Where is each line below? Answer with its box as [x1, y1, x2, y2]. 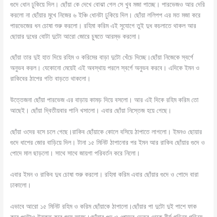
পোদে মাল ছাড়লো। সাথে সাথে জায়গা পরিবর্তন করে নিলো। [10, 149, 140, 157]
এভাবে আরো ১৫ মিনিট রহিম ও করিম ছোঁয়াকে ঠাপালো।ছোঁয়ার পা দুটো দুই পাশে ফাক [10, 202, 197, 210]
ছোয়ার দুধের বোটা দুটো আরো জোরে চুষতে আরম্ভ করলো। [10, 32, 141, 40]
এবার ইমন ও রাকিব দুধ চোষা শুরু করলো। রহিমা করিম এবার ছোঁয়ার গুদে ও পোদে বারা [10, 170, 199, 179]
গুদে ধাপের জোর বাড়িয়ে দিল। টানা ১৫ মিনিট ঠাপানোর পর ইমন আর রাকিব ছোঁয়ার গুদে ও [10, 139, 205, 147]
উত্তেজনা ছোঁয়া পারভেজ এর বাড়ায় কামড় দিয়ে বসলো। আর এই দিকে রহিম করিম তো [10, 96, 199, 104]
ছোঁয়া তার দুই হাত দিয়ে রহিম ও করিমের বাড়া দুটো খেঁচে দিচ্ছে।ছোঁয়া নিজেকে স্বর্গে [10, 53, 194, 62]
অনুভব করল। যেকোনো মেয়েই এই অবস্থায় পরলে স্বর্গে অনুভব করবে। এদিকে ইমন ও [10, 64, 200, 72]
